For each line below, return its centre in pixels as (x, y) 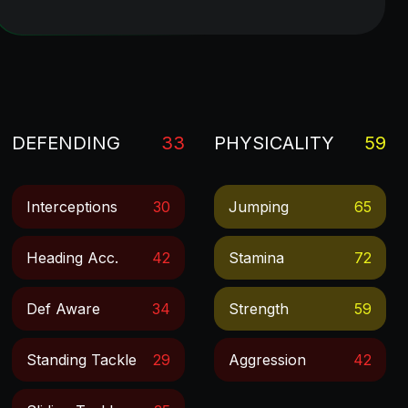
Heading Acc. (73, 258)
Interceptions (72, 207)
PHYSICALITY (274, 143)
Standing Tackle (82, 360)
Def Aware (64, 309)
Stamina (256, 258)
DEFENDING (66, 143)
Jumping (258, 207)
